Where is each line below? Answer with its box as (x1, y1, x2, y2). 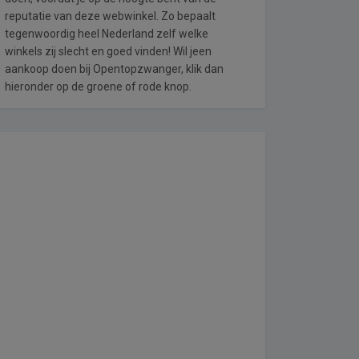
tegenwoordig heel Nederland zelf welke (5, 27, 208, 40)
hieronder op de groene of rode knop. (5, 80, 192, 93)
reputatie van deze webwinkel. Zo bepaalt (5, 10, 216, 22)
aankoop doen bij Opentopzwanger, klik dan (5, 63, 224, 75)
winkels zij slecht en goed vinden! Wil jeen (5, 45, 212, 58)
